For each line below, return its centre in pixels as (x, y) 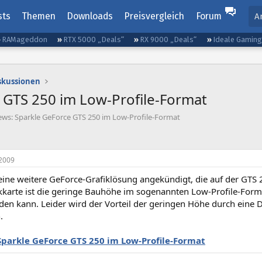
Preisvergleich (154, 16)
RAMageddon (25, 39)
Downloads (90, 16)
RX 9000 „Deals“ (168, 39)
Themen (38, 16)
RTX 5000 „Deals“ (94, 39)
